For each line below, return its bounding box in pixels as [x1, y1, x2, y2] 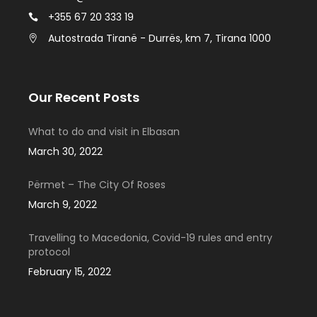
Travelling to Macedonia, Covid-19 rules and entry [28, 230, 272, 245]
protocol [28, 244, 70, 259]
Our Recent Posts [28, 88, 139, 106]
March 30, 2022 [28, 144, 103, 158]
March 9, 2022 [28, 197, 97, 212]
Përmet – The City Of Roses [28, 177, 166, 192]
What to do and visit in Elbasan [28, 124, 180, 139]
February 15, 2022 [28, 264, 111, 279]
